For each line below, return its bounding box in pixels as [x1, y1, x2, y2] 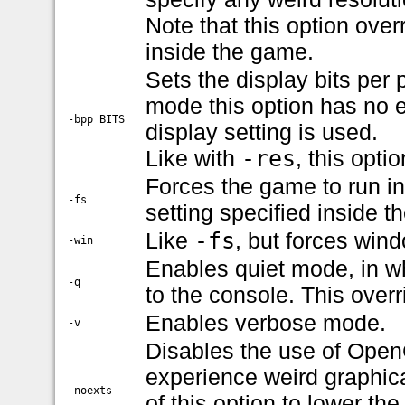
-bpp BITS [68, 112, 126, 126]
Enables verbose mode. [146, 309, 387, 335]
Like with [146, 145, 242, 171]
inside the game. [146, 38, 315, 64]
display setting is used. [146, 118, 379, 145]
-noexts [68, 383, 113, 397]
